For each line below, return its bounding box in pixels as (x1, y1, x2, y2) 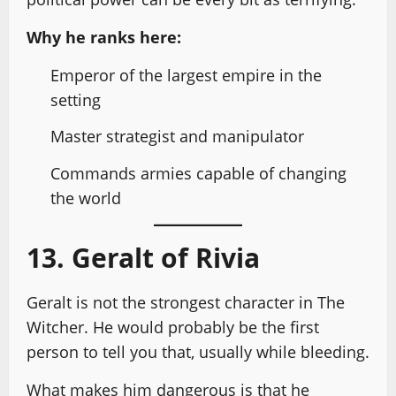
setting (50, 88, 101, 110)
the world (50, 187, 121, 209)
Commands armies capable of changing (50, 162, 346, 184)
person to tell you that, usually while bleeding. (27, 340, 369, 362)
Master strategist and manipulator (50, 126, 304, 147)
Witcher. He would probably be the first (27, 316, 319, 338)
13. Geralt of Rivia (27, 239, 260, 276)
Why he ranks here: (27, 26, 181, 48)
